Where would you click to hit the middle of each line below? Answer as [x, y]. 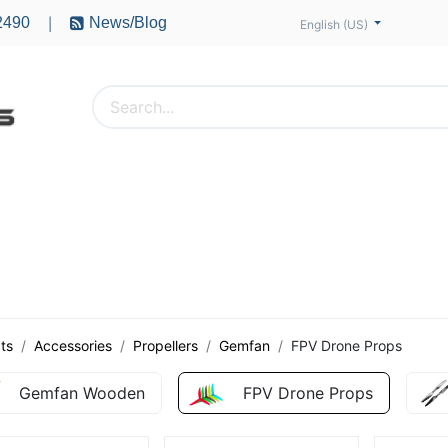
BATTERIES [272, 197]
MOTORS [384, 197]
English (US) [333, 24]
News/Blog [127, 23]
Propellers [165, 345]
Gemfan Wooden [82, 392]
